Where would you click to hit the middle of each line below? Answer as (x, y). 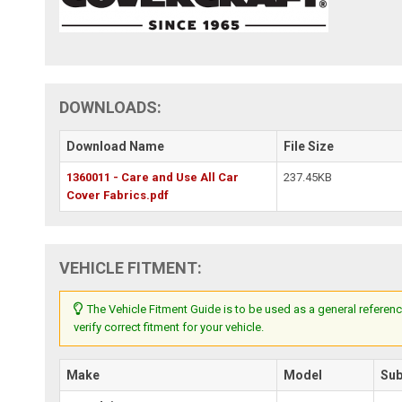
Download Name (116, 146)
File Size (309, 146)
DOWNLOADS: (111, 107)
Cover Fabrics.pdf (118, 195)
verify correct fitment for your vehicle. (169, 327)
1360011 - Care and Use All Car (153, 177)
